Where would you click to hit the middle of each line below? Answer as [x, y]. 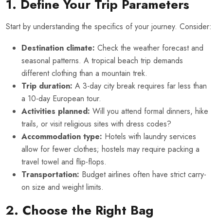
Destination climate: [58, 48]
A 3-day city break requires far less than [140, 86]
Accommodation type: [62, 137]
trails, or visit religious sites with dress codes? [96, 124]
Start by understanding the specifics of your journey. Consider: [109, 27]
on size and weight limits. [63, 187]
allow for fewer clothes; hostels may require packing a [110, 149]
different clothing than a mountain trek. [84, 73]
